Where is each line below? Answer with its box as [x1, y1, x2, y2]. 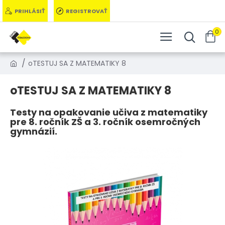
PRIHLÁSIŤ [15, 7, 45, 15]
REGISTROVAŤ [66, 7, 107, 15]
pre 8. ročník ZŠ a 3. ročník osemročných [10, 116, 200, 128]
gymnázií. [10, 125, 57, 138]
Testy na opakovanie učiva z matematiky [10, 106, 207, 119]
